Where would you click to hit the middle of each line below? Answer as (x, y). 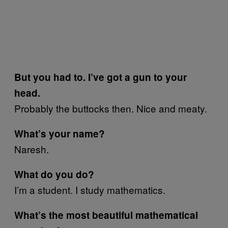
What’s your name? (60, 134)
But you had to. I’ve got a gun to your (101, 77)
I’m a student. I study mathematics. (90, 190)
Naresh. (32, 149)
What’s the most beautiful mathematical (106, 215)
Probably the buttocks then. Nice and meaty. (111, 108)
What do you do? (54, 174)
